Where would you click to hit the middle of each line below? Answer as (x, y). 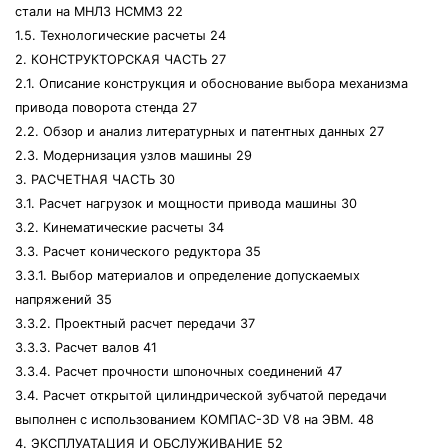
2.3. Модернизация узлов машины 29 (133, 155)
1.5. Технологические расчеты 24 (120, 35)
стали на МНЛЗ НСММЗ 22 (99, 11)
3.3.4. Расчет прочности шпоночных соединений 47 (178, 371)
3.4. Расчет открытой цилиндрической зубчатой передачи (201, 395)
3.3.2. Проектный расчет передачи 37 (135, 323)
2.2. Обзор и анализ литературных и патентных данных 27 (199, 131)
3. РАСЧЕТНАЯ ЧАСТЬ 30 (95, 179)
